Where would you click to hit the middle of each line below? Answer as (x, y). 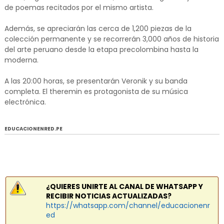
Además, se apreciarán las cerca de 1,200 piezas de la (98, 29)
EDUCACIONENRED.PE (33, 129)
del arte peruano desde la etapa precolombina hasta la (101, 50)
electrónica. (25, 102)
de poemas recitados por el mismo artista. (79, 8)
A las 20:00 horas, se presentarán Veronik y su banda (96, 81)
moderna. (21, 60)
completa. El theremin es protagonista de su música (96, 92)
